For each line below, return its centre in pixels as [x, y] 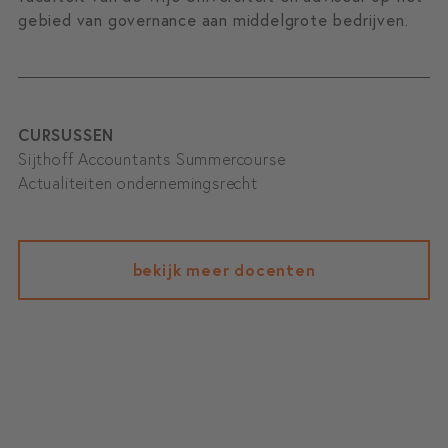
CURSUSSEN [66, 135]
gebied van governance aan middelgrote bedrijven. [213, 20]
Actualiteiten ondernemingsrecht [137, 183]
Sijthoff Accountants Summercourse [151, 159]
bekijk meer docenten [224, 270]
